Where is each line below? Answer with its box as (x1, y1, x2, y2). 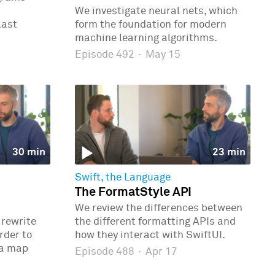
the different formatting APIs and (75, 216, 236, 227)
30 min (12, 147, 45, 158)
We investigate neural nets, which (75, 6, 238, 17)
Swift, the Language (75, 172, 171, 184)
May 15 (142, 50, 180, 61)
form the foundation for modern (75, 19, 227, 30)
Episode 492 (75, 50, 137, 61)
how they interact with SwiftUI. (75, 230, 225, 241)
